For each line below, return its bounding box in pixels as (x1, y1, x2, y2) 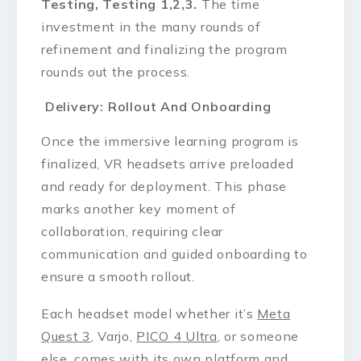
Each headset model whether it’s (41, 305, 258, 322)
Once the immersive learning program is (41, 133, 299, 150)
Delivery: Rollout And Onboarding (41, 98, 272, 115)
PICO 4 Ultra (136, 327, 218, 344)
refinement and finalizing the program (41, 40, 288, 57)
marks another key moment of (41, 201, 236, 218)
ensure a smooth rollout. (41, 268, 195, 285)
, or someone (217, 327, 300, 344)
